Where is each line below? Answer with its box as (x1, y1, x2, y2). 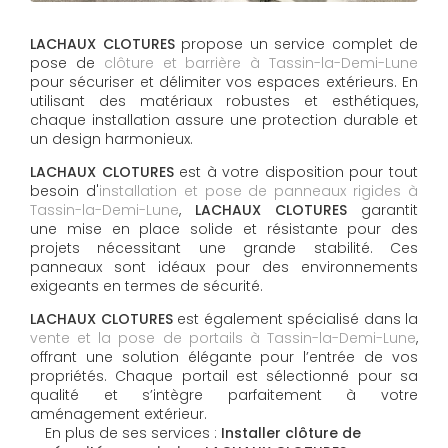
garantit (347, 200, 418, 221)
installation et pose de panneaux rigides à (98, 181, 419, 202)
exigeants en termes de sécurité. (30, 276, 263, 297)
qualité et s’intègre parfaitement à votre (30, 385, 418, 406)
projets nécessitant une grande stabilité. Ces (30, 238, 418, 259)
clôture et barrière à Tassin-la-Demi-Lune (103, 53, 419, 74)
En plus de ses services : (45, 423, 221, 444)
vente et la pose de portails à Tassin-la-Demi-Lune (30, 328, 416, 349)
